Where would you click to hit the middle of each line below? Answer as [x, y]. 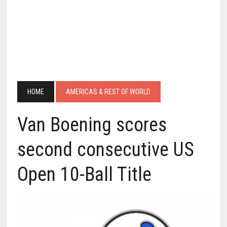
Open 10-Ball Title [84, 174]
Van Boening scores [92, 125]
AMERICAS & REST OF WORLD [108, 92]
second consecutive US [105, 149]
